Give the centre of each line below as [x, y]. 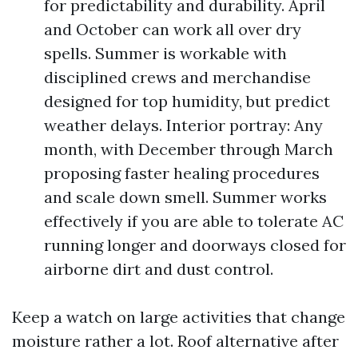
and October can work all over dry [173, 29]
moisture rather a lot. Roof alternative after [175, 341]
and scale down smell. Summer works [185, 197]
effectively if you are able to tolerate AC [194, 221]
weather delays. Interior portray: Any [183, 125]
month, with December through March [189, 149]
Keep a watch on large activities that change [179, 317]
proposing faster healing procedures [182, 173]
